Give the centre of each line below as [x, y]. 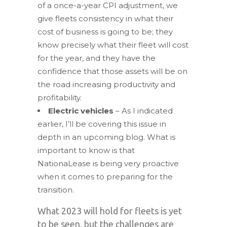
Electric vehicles [81, 110]
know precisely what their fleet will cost [113, 45]
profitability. [60, 97]
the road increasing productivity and [106, 84]
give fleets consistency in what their [105, 18]
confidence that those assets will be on [112, 71]
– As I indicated [143, 110]
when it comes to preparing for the [105, 176]
